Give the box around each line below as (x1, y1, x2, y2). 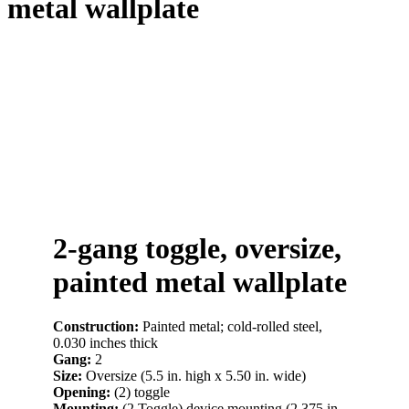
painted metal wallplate (53, 265, 347, 299)
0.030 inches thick (53, 335, 158, 351)
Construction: (53, 319, 142, 335)
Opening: (53, 384, 114, 401)
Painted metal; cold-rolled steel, (142, 319, 322, 335)
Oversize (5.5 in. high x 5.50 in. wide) (86, 368, 306, 384)
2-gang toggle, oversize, (53, 231, 341, 265)
